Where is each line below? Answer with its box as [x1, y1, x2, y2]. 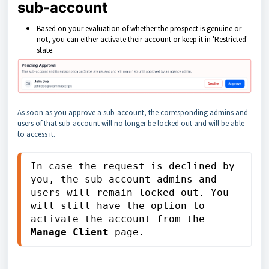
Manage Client [31, 226, 109, 238]
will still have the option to [31, 199, 205, 211]
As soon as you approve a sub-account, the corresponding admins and [17, 107, 248, 118]
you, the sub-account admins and [31, 173, 217, 185]
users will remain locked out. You [31, 186, 229, 198]
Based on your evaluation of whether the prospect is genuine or [37, 23, 241, 34]
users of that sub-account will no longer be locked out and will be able [17, 118, 244, 128]
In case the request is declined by [31, 160, 235, 172]
